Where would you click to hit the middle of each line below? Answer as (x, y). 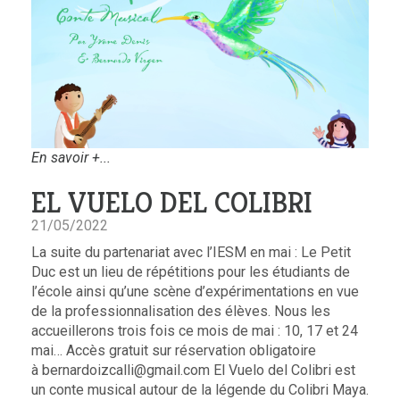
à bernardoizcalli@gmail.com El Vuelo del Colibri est (193, 371)
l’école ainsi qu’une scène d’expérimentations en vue (195, 292)
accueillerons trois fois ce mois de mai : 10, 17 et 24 (195, 331)
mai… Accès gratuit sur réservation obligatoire (174, 351)
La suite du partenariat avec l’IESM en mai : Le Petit (191, 253)
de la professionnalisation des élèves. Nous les (181, 312)
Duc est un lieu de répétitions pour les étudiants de (191, 272)
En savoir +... (71, 158)
